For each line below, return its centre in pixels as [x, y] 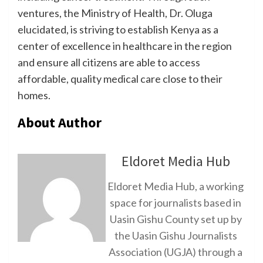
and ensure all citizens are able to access [109, 62]
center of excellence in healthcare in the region [125, 45]
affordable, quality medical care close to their [120, 78]
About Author [60, 122]
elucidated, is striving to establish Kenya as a [118, 29]
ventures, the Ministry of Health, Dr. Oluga [115, 13]
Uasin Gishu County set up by [176, 219]
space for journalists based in [176, 202]
